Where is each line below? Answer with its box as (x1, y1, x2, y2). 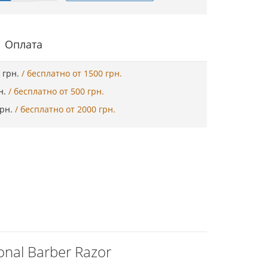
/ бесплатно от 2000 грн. (15, 103, 115, 115)
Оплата (5, 36, 42, 51)
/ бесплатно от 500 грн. (8, 86, 104, 97)
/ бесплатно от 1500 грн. (22, 68, 122, 79)
